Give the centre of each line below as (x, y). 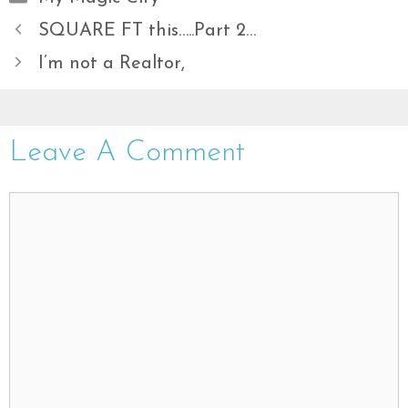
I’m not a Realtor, (112, 64)
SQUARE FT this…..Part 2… (147, 31)
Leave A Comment (127, 153)
